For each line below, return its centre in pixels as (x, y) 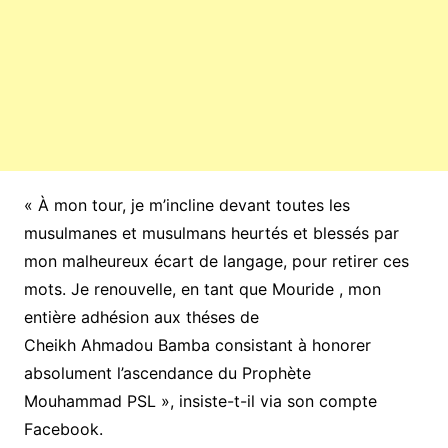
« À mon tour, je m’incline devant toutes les (186, 204)
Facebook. (63, 428)
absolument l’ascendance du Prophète (167, 372)
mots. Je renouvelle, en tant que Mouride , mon (202, 288)
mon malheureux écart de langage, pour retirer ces (216, 260)
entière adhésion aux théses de (141, 316)
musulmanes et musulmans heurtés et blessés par (211, 232)
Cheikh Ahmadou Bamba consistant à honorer (197, 344)
